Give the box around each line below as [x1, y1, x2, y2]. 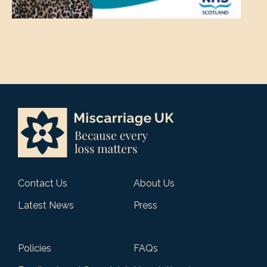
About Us [133, 177, 175, 189]
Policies [18, 242, 51, 254]
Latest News [18, 199, 74, 211]
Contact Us [18, 177, 67, 189]
